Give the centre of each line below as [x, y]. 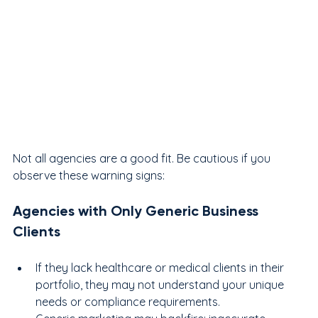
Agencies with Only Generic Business [137, 210]
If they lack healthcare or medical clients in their [161, 267]
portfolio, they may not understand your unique [161, 284]
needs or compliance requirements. [128, 301]
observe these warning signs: [89, 175]
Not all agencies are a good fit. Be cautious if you [143, 158]
